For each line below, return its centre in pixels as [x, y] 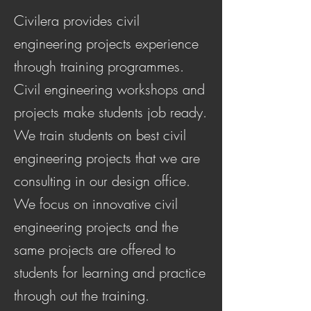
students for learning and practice [110, 272]
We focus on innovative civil [96, 204]
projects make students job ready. [110, 112]
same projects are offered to [95, 250]
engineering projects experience [106, 43]
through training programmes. [99, 66]
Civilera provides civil [77, 20]
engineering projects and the [96, 227]
